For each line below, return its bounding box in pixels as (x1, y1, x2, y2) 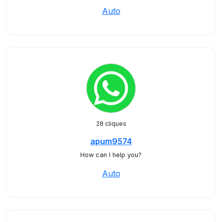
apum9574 (90, 136, 132, 146)
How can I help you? (80, 151, 142, 159)
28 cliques (96, 120, 126, 127)
